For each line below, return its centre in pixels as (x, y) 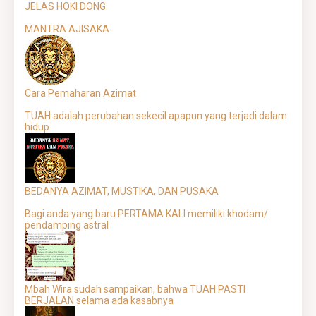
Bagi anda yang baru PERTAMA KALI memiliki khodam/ (146, 214)
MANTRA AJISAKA (67, 29)
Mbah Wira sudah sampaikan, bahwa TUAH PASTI (135, 290)
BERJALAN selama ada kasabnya (99, 301)
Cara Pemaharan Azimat (80, 93)
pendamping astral (67, 225)
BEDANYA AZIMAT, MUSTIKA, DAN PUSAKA (122, 192)
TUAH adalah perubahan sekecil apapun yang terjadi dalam (156, 116)
